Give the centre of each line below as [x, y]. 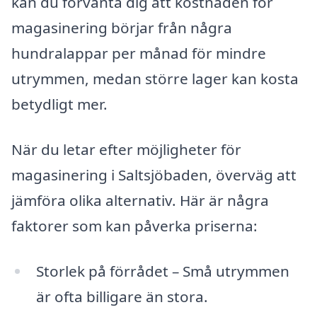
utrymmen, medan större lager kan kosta [155, 79]
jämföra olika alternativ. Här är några [140, 201]
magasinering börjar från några [122, 28]
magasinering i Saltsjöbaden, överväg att [154, 175]
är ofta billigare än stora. [122, 296]
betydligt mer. [59, 104]
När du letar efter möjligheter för [126, 150]
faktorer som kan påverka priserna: [134, 226]
